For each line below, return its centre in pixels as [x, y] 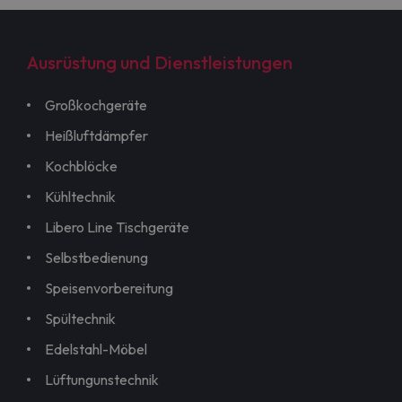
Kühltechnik [80, 197]
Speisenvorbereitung [109, 288]
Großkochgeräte [96, 105]
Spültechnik [80, 319]
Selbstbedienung [96, 258]
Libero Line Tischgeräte [117, 227]
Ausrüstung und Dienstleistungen [160, 63]
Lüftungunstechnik [102, 380]
